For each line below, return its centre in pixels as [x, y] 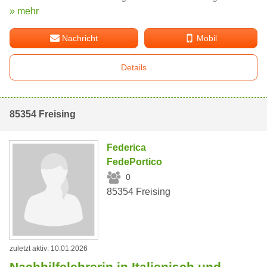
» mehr [24, 11]
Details [133, 67]
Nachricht [80, 38]
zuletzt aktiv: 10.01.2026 [49, 249]
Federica [127, 147]
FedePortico [135, 162]
